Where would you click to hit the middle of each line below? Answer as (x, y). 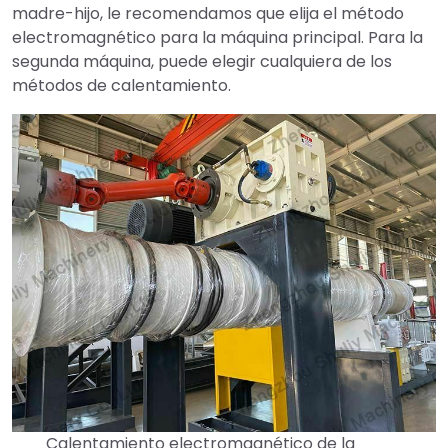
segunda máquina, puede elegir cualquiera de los (202, 62)
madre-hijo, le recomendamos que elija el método (208, 14)
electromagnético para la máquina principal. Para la (217, 38)
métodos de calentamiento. (121, 86)
